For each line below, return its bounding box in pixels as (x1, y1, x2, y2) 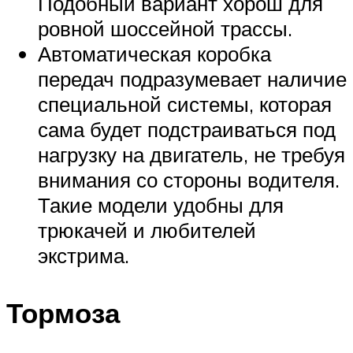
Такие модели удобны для (38, 191, 284, 217)
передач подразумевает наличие (38, 65, 347, 91)
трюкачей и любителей (38, 217, 256, 243)
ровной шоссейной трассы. (38, 15, 292, 41)
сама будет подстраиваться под (38, 116, 336, 142)
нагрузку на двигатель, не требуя (38, 141, 345, 167)
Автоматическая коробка (38, 40, 271, 66)
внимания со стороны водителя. (38, 166, 340, 192)
